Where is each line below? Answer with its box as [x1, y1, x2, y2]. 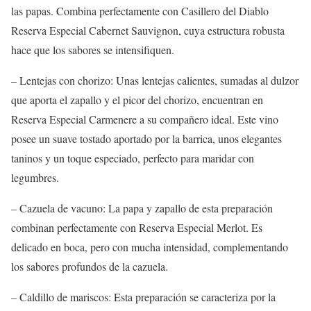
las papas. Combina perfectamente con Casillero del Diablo [11, 3, 269, 18]
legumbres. [11, 169, 59, 185]
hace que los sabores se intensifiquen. [11, 42, 174, 57]
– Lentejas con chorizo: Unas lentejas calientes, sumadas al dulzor [11, 72, 299, 87]
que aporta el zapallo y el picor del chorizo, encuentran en [11, 92, 263, 107]
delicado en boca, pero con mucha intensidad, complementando [11, 239, 288, 254]
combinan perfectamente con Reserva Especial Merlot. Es [11, 219, 262, 235]
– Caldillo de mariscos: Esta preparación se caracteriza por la [11, 289, 276, 304]
